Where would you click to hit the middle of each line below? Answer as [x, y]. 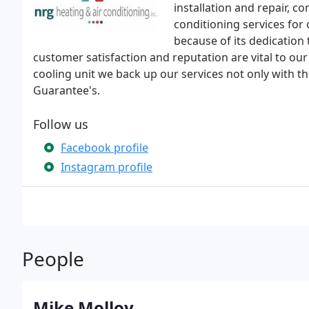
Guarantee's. [67, 90]
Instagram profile [107, 167]
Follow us [61, 124]
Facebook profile [104, 148]
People [53, 259]
